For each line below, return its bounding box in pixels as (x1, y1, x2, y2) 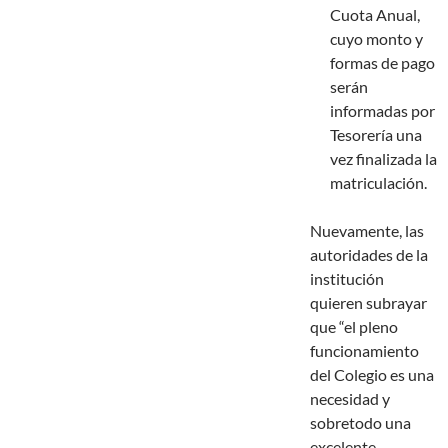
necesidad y (310, 389, 390, 409)
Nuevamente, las (310, 221, 424, 241)
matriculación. (330, 173, 427, 193)
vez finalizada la (330, 149, 437, 169)
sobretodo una (310, 413, 411, 433)
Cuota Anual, (330, 5, 420, 25)
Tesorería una (330, 125, 422, 145)
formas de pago (330, 53, 435, 73)
